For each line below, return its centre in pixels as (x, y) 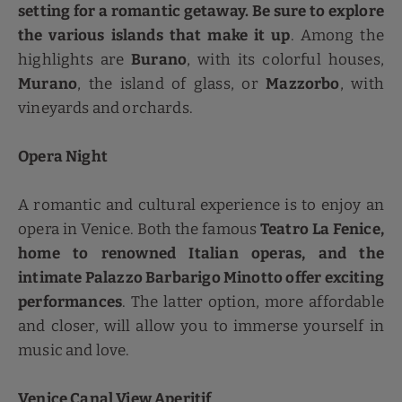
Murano (48, 84)
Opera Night (63, 157)
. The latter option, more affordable (253, 302)
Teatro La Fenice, (322, 229)
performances (70, 302)
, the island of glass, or (172, 84)
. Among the (337, 35)
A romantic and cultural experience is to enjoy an (201, 205)
